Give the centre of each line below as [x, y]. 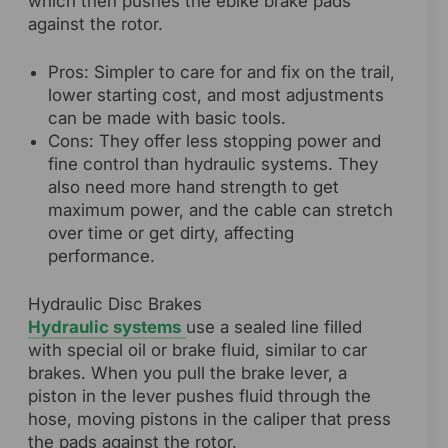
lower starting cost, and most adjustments [216, 95]
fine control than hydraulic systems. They [213, 164]
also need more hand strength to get [193, 187]
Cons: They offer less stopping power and [214, 141]
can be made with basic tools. [167, 118]
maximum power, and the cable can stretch [220, 210]
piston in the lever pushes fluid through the [199, 396]
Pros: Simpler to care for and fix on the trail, [221, 72]
